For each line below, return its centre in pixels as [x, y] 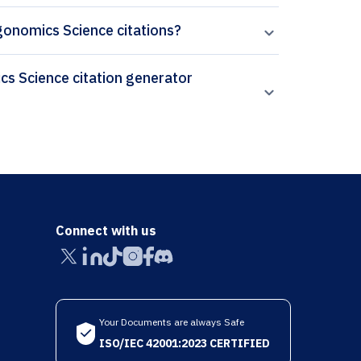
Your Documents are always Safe [171, 322]
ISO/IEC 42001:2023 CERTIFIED [184, 344]
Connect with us [106, 231]
